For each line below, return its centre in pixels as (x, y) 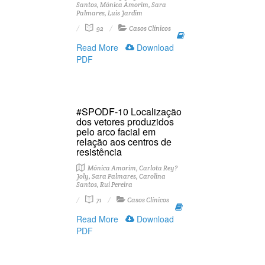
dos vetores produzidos (125, 122)
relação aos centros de (124, 142)
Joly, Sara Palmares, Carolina (121, 176)
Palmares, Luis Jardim (109, 13)
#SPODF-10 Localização (129, 112)
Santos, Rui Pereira (104, 185)
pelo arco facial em (116, 132)
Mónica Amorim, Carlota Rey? (132, 168)
